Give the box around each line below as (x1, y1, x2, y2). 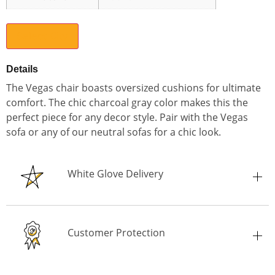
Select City (17, 29, 68, 42)
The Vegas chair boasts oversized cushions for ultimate (6, 80, 261, 95)
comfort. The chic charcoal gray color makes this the (6, 95, 248, 109)
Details (6, 63, 38, 74)
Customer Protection (68, 226, 165, 240)
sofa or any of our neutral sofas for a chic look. (6, 125, 221, 139)
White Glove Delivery (68, 167, 163, 181)
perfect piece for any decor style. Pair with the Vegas (6, 110, 248, 124)
